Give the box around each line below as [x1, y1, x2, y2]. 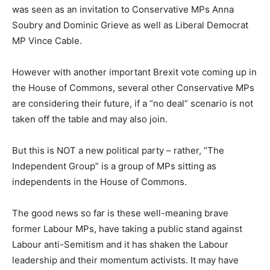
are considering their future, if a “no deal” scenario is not [12, 98, 253, 110]
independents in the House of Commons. [12, 176, 187, 188]
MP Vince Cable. [12, 35, 84, 47]
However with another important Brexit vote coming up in [12, 66, 257, 78]
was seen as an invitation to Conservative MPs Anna [12, 4, 234, 16]
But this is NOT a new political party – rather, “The [12, 145, 224, 157]
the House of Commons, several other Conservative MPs [12, 82, 254, 94]
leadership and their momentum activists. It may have [12, 254, 239, 266]
